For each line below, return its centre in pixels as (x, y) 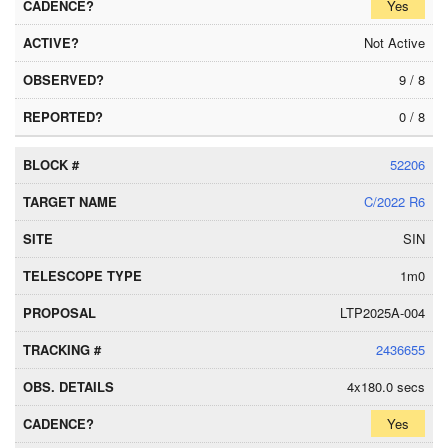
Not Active (394, 42)
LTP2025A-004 (382, 312)
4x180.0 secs (386, 386)
